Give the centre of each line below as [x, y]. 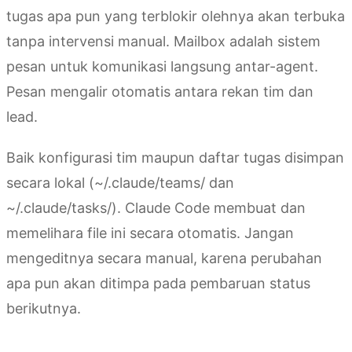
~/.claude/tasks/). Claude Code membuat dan [156, 207]
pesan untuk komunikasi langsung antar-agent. [162, 66]
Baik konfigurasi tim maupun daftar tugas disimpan [175, 157]
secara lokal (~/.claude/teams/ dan [120, 182]
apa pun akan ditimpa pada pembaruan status [158, 283]
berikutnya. [44, 308]
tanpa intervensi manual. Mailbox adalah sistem [163, 41]
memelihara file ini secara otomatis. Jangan [150, 233]
